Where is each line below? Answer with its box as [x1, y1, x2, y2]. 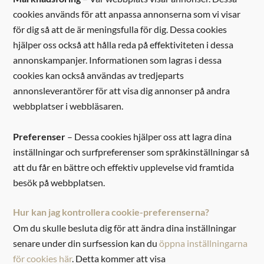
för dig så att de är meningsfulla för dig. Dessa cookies [13, 23, 227, 35]
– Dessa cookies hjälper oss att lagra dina [65, 131, 232, 143]
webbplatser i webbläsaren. [13, 100, 124, 111]
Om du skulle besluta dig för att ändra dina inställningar [13, 222, 237, 233]
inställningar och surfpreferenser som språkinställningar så [13, 146, 250, 158]
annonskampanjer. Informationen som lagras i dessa [13, 54, 222, 65]
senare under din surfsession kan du [13, 237, 160, 249]
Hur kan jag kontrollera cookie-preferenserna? [13, 206, 210, 217]
